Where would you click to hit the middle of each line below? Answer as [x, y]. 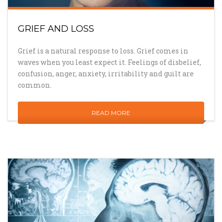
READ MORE [111, 113]
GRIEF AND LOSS [56, 29]
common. [35, 85]
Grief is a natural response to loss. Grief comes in [103, 51]
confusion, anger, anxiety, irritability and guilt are [106, 74]
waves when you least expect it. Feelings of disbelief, [110, 62]
